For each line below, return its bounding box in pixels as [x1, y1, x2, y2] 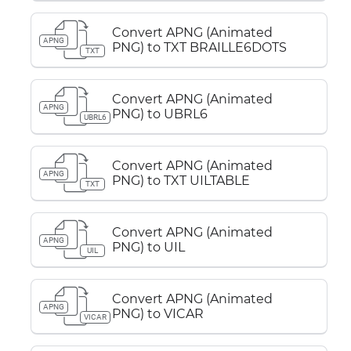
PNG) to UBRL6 [112, 107, 208, 121]
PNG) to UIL [112, 240, 185, 255]
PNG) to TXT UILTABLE [112, 173, 250, 188]
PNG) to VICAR [112, 306, 204, 321]
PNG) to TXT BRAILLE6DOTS [112, 40, 287, 55]
